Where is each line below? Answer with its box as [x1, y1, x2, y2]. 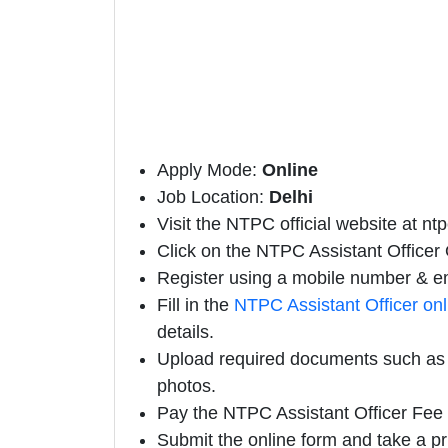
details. [157, 322, 214, 343]
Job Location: [157, 187, 269, 208]
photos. [157, 376, 216, 397]
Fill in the [157, 295, 234, 316]
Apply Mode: [157, 160, 262, 181]
